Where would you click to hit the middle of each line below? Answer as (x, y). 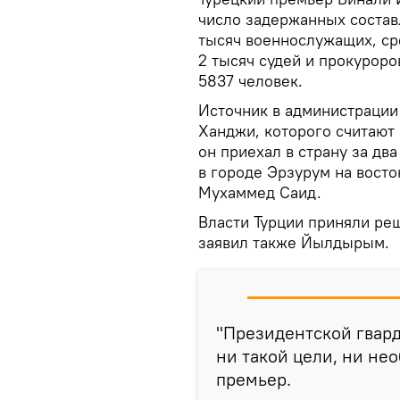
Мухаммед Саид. (260, 192)
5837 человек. (250, 81)
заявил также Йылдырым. (294, 242)
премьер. (254, 379)
